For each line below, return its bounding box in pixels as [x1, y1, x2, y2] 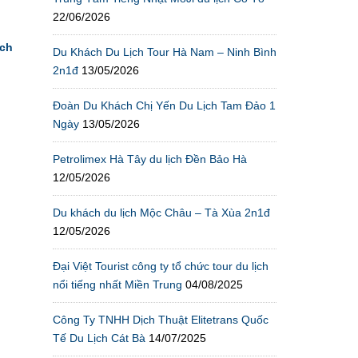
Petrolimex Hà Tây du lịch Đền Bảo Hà [53, 152, 247, 165]
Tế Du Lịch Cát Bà [53, 331, 145, 344]
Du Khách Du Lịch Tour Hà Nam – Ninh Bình [53, 45, 276, 58]
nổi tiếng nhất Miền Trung [53, 277, 182, 291]
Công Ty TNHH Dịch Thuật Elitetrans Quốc [53, 312, 268, 326]
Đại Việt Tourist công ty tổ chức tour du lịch [53, 259, 268, 272]
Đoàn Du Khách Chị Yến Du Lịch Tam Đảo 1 [53, 98, 276, 112]
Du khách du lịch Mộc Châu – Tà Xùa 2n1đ [53, 205, 270, 219]
